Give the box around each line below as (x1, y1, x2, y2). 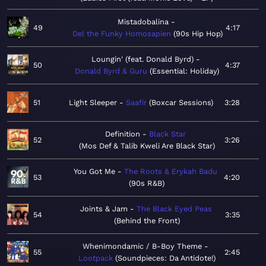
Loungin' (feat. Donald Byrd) (91, 55, 194, 64)
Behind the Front (116, 216, 178, 226)
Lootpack (78, 254, 113, 263)
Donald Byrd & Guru (75, 66, 147, 76)
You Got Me (73, 167, 115, 176)
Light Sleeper (69, 98, 117, 107)
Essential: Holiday (152, 66, 217, 76)
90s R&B (131, 179, 162, 188)
